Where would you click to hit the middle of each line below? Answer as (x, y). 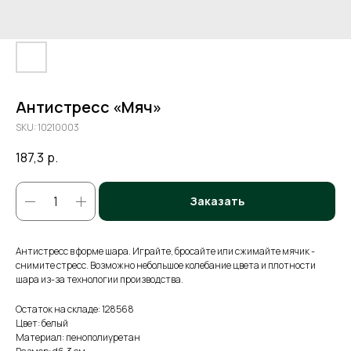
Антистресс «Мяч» (89, 107)
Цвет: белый (42, 324)
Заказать (217, 201)
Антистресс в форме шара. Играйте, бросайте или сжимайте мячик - (165, 251)
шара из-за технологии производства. (100, 280)
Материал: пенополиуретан (78, 338)
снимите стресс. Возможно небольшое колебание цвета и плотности (166, 266)
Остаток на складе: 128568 (75, 309)
